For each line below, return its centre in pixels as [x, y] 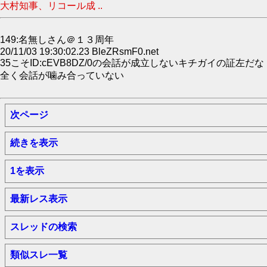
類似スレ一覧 [39, 255]
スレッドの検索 [44, 227]
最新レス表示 [39, 199]
